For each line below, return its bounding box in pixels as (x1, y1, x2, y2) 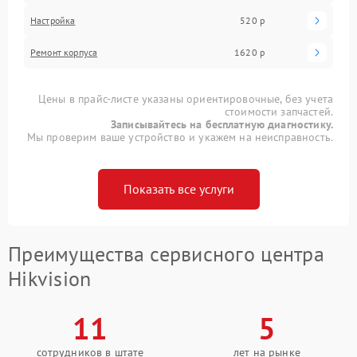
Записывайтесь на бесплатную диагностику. (111, 116, 333, 131)
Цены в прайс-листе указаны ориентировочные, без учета (38, 91, 333, 106)
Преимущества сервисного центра (8, 240, 324, 267)
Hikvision (8, 265, 92, 292)
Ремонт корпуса (30, 45, 98, 58)
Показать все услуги (123, 180, 234, 197)
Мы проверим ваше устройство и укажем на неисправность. (26, 129, 333, 144)
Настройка (30, 14, 76, 26)
